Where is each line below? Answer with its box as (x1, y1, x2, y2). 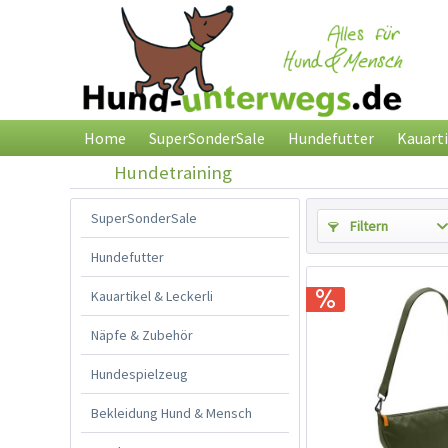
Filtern (347, 216, 388, 235)
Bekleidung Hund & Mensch (91, 403, 252, 422)
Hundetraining (113, 160, 232, 184)
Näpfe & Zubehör (91, 325, 193, 344)
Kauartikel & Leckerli (91, 286, 213, 305)
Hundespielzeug (91, 364, 188, 383)
